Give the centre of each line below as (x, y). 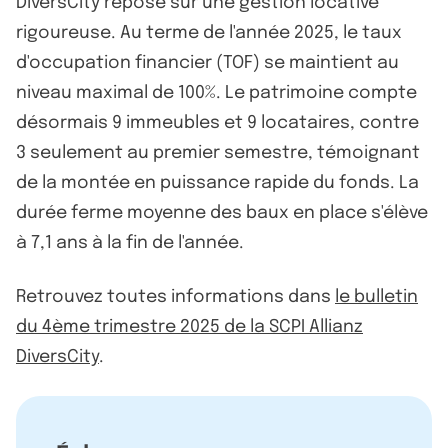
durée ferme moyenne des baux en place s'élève (222, 212)
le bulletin (376, 296)
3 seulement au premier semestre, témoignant (218, 152)
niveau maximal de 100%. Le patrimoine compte (216, 92)
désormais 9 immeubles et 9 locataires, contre (217, 122)
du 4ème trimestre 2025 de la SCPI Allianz (189, 326)
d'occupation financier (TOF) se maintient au (207, 62)
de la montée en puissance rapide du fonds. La (217, 182)
